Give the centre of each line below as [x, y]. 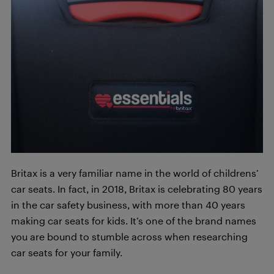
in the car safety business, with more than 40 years [128, 205]
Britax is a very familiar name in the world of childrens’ [135, 173]
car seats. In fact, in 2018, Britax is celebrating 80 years [137, 189]
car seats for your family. [67, 252]
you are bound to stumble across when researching [129, 236]
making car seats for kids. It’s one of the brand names [134, 220]
